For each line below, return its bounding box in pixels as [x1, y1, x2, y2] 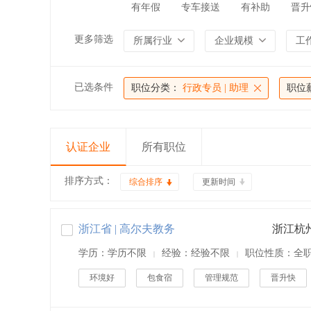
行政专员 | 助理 [180, 83, 249, 93]
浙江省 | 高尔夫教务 [78, 223, 175, 235]
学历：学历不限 [78, 248, 146, 258]
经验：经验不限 [162, 248, 230, 258]
